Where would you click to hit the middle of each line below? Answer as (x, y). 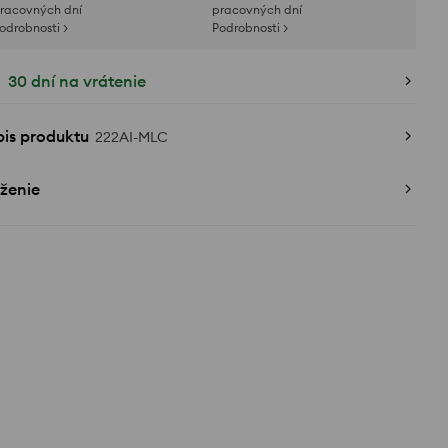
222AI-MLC (131, 137)
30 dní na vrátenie (77, 81)
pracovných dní (257, 9)
